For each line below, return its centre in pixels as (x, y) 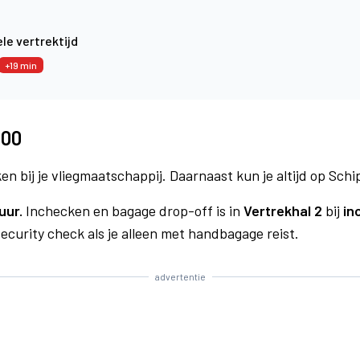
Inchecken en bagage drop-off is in (133, 211)
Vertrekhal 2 (283, 211)
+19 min (21, 65)
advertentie (180, 276)
